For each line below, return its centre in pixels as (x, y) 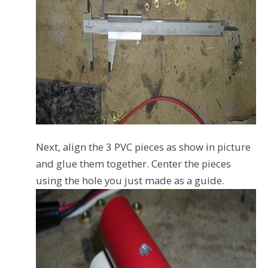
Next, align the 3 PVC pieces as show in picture (143, 147)
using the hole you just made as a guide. (130, 181)
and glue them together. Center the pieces (133, 164)
